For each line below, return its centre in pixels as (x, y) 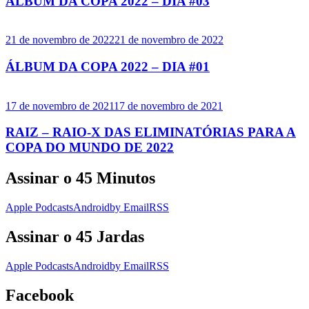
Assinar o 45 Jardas (75, 237)
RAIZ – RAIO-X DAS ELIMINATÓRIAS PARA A (151, 132)
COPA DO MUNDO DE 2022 (90, 148)
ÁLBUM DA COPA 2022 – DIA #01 (108, 66)
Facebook (40, 295)
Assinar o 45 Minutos (80, 178)
